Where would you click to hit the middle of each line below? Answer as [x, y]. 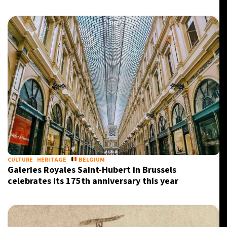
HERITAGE [52, 160]
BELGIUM [91, 160]
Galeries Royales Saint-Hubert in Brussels [92, 170]
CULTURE [20, 160]
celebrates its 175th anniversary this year [93, 181]
